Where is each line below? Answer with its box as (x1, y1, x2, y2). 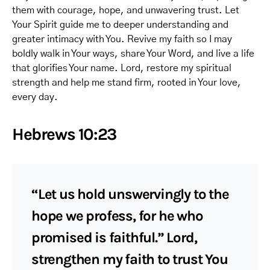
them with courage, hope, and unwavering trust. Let (12, 5, 239, 15)
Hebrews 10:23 (12, 124, 116, 144)
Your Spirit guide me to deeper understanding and (12, 20, 228, 30)
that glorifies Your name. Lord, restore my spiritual (12, 63, 231, 73)
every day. (12, 92, 58, 102)
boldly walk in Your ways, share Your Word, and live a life (12, 49, 254, 58)
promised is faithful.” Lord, (31, 229, 197, 246)
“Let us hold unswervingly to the (31, 186, 229, 202)
